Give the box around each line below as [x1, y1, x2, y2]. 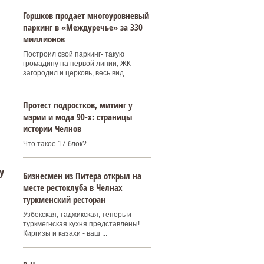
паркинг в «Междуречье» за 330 [22, 21, 143, 33]
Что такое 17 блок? [22, 140, 87, 148]
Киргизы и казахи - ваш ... [22, 229, 107, 237]
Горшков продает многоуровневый [22, 9, 149, 21]
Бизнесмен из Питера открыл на [22, 170, 141, 181]
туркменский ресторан [22, 193, 105, 205]
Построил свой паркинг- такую [22, 50, 124, 58]
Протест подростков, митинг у [22, 99, 133, 111]
